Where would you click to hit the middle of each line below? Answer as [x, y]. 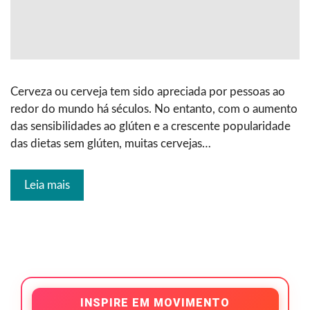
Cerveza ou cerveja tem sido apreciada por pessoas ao [148, 92]
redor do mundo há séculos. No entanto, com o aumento [154, 109]
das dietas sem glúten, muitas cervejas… [111, 144]
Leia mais [47, 185]
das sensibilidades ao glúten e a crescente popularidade [151, 127]
